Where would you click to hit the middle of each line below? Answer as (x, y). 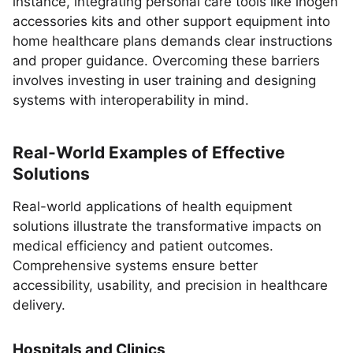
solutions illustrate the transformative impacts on (167, 226)
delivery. (39, 305)
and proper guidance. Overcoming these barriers (166, 61)
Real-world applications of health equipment (152, 206)
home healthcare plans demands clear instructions (173, 41)
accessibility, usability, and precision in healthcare (170, 285)
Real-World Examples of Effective (149, 152)
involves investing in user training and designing (164, 80)
